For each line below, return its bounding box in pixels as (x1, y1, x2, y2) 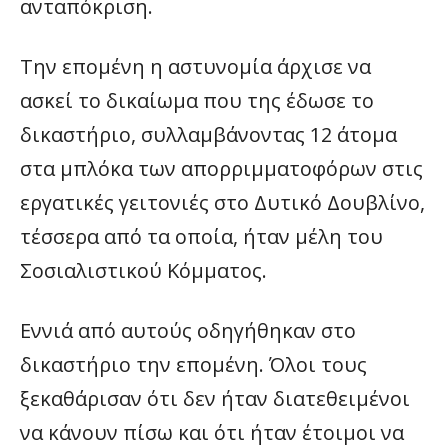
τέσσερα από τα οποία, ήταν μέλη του (20, 223, 383, 250)
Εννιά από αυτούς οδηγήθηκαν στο (20, 317, 356, 344)
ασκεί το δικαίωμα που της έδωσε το (20, 87, 374, 114)
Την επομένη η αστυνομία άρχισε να (20, 53, 371, 80)
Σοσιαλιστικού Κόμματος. (20, 257, 267, 284)
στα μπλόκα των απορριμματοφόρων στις (20, 155, 423, 182)
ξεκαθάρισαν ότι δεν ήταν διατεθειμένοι (20, 385, 410, 412)
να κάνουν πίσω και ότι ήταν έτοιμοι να (20, 419, 404, 446)
